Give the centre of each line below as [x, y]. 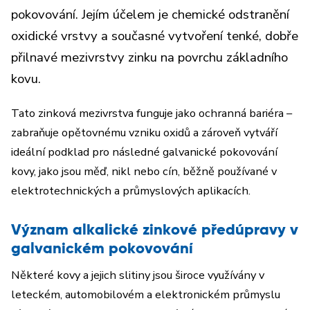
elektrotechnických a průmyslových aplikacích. [131, 191]
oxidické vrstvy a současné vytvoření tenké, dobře [155, 36]
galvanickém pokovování [102, 249]
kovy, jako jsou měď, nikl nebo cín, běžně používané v [144, 171]
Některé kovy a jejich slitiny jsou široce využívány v [138, 275]
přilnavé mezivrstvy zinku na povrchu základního [149, 57]
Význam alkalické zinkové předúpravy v [155, 230]
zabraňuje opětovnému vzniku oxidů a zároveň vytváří [144, 133]
